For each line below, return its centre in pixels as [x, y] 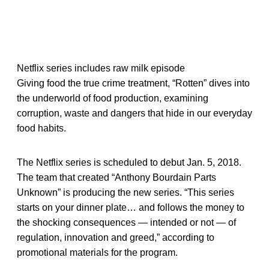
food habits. [41, 128]
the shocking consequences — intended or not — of [126, 222]
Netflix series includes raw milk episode [101, 68]
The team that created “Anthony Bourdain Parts [116, 177]
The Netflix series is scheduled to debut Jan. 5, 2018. [129, 162]
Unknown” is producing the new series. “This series [125, 192]
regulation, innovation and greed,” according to [116, 237]
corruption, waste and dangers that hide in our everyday [134, 113]
